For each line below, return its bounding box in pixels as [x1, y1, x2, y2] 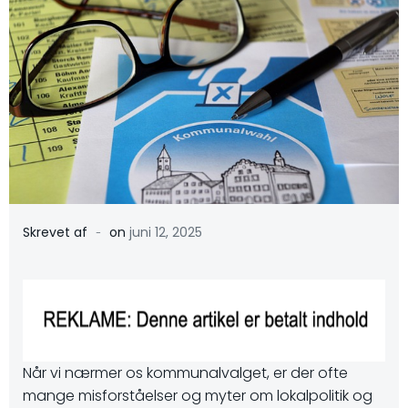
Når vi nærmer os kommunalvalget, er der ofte [23, 362, 348, 383]
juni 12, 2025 [129, 223, 202, 241]
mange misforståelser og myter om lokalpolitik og [23, 385, 372, 406]
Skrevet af [23, 223, 91, 241]
